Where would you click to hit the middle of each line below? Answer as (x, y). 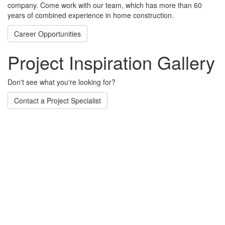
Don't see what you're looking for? (62, 82)
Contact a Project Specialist (58, 100)
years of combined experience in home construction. (91, 15)
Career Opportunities (47, 34)
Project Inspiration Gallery (111, 62)
